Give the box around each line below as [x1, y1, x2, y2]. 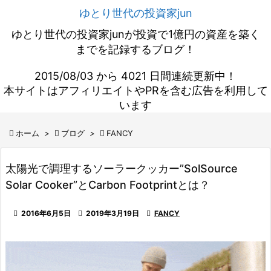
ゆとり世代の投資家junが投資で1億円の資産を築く [11, 28, 260, 41]
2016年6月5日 [21, 209, 71, 218]
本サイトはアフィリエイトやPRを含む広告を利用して [3, 84, 268, 97]
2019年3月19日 [86, 209, 139, 218]
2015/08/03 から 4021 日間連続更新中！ [34, 70, 237, 82]
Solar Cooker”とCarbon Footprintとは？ [5, 178, 210, 191]
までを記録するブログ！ [76, 43, 195, 56]
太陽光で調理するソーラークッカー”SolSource [5, 162, 238, 175]
